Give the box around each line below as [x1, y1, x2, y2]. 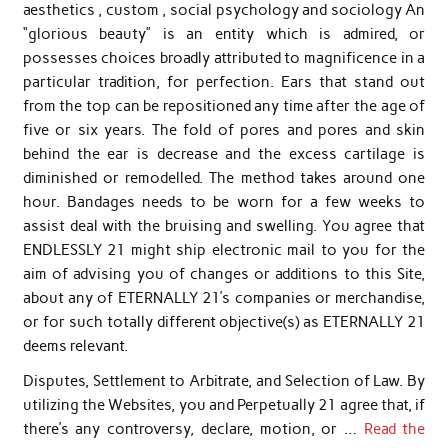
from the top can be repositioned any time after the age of [22, 96, 426, 115]
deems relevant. [22, 336, 128, 355]
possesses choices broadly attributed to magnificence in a [22, 48, 426, 67]
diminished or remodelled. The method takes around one [22, 168, 426, 187]
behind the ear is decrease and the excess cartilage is [22, 144, 426, 163]
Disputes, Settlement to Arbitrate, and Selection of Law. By [22, 372, 426, 391]
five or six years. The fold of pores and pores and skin [22, 120, 426, 139]
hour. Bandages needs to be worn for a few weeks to [22, 192, 426, 211]
